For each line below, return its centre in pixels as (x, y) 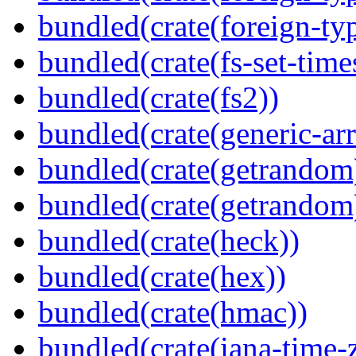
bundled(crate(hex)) (162, 277)
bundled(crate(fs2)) (159, 98)
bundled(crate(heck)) (169, 241)
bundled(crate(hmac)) (173, 312)
